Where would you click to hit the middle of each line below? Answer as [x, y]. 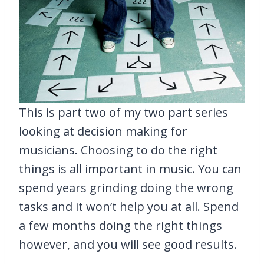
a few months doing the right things [121, 226]
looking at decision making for [103, 131]
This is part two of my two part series [123, 113]
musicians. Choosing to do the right [118, 150]
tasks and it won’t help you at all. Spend [129, 207]
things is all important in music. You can [130, 169]
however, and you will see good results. [128, 245]
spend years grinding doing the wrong [126, 188]
